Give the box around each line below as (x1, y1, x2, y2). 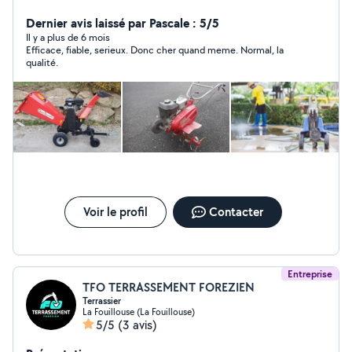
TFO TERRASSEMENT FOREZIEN (82, 279, 255, 295)
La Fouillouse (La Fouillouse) (82, 306, 195, 317)
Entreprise (288, 267, 332, 280)
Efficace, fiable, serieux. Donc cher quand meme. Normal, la (26, 43, 284, 57)
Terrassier (82, 295, 121, 307)
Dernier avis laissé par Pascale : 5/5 (26, 14, 219, 31)
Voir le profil (82, 203, 148, 220)
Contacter (208, 203, 263, 220)
